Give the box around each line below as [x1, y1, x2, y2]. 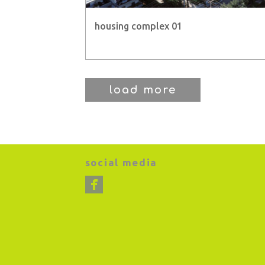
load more [109, 83, 176, 96]
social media [85, 156, 158, 168]
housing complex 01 [94, 20, 182, 31]
